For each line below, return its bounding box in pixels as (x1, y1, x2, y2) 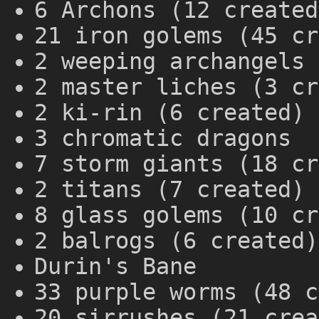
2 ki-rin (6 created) (34, 100, 305, 126)
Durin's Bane (34, 253, 197, 280)
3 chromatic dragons (34, 125, 291, 152)
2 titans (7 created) (34, 177, 305, 203)
